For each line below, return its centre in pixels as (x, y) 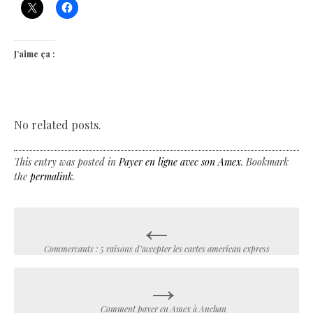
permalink (51, 176)
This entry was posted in (66, 161)
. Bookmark (265, 161)
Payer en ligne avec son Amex (180, 161)
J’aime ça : (35, 53)
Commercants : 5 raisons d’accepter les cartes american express (156, 248)
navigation (74, 256)
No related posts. (58, 124)
